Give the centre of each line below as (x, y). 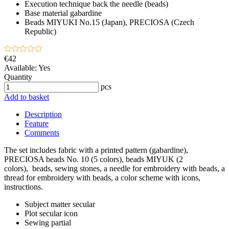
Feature (37, 123)
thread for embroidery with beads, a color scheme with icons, (102, 177)
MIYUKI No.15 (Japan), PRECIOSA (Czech (120, 22)
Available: (20, 67)
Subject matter (48, 204)
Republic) (40, 31)
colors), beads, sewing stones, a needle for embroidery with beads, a (114, 168)
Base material (46, 13)
